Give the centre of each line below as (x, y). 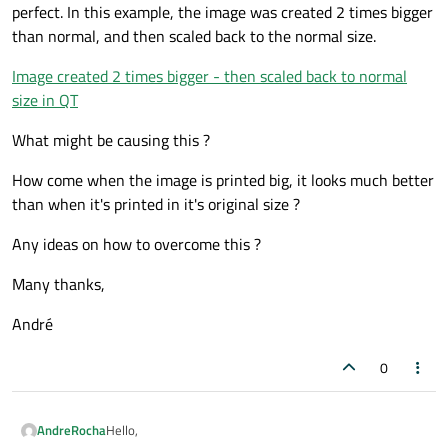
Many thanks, (58, 284)
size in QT (45, 100)
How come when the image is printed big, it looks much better (223, 180)
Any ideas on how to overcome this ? (136, 244)
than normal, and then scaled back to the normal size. (194, 36)
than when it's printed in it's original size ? (156, 204)
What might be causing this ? (111, 140)
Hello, (122, 430)
